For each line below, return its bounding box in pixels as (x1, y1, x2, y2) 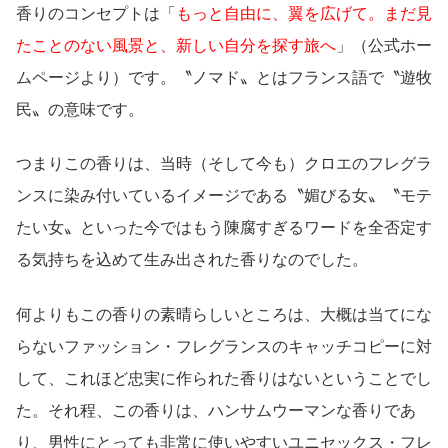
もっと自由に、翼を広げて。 (176, 5, 384, 23)
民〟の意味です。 (16, 101, 144, 119)
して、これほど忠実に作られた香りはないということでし (16, 369, 432, 387)
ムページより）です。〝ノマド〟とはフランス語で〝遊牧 (16, 69, 432, 87)
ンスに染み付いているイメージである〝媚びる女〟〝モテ (16, 187, 432, 205)
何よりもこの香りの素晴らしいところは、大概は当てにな (16, 305, 432, 323)
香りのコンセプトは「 (16, 5, 176, 23)
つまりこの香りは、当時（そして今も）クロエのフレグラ (16, 155, 432, 173)
